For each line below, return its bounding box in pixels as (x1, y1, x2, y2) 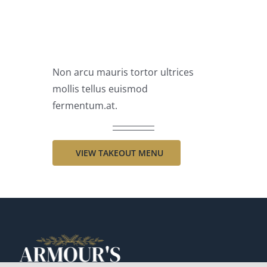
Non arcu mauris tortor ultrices (52, 65, 194, 79)
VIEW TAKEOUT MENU (76, 147, 164, 159)
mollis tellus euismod (52, 82, 148, 95)
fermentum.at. (52, 98, 118, 112)
